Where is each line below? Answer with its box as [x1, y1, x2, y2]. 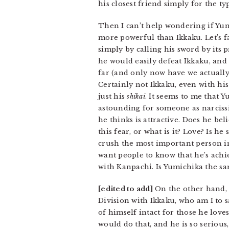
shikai [127, 92, 145, 101]
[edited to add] [98, 185, 153, 193]
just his [98, 92, 127, 101]
